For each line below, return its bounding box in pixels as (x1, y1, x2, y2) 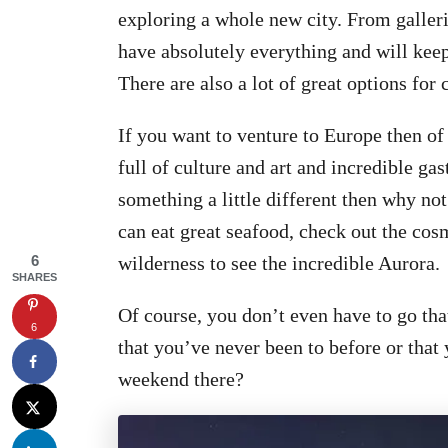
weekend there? (118, 368, 244, 390)
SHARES (12, 271, 57, 283)
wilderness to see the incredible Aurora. (118, 252, 440, 274)
